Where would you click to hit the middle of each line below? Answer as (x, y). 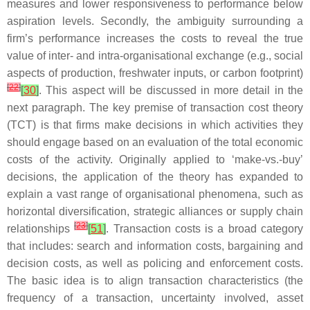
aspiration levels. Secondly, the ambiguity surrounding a (155, 21)
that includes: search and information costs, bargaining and (155, 246)
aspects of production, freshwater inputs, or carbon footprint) (155, 73)
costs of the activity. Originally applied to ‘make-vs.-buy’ (155, 159)
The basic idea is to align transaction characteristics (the (155, 281)
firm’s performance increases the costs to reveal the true (155, 38)
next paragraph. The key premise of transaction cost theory (155, 108)
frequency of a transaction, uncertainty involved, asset (155, 298)
